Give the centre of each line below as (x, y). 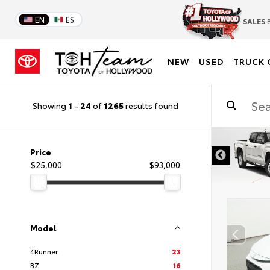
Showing (50, 105)
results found (151, 105)
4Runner (44, 251)
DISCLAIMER (173, 149)
